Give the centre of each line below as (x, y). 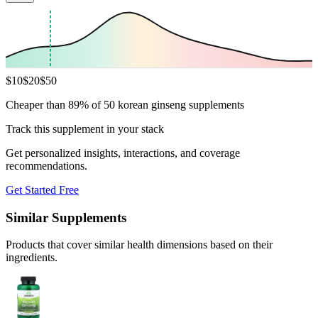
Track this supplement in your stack (85, 128)
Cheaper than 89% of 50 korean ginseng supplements (125, 104)
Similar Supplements (66, 217)
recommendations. (46, 165)
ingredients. (32, 258)
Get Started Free (42, 190)
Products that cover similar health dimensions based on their (139, 245)
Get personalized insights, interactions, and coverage (123, 153)
